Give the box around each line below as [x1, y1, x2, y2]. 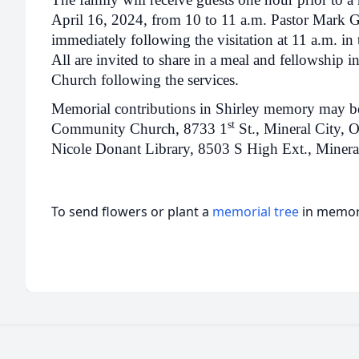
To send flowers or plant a [51, 202, 212, 220]
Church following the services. [51, 71, 239, 89]
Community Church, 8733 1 [51, 119, 228, 137]
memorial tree [212, 202, 299, 220]
